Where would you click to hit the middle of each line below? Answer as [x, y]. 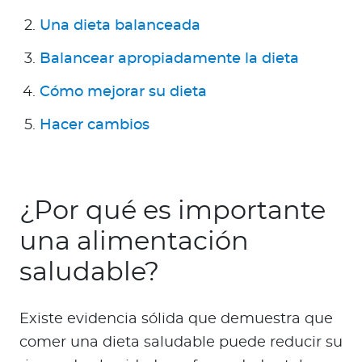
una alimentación [134, 242]
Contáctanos [91, 116]
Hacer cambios [95, 126]
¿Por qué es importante [173, 211]
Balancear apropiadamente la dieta [169, 59]
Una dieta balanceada [120, 26]
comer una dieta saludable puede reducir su [181, 343]
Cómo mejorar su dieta [123, 93]
